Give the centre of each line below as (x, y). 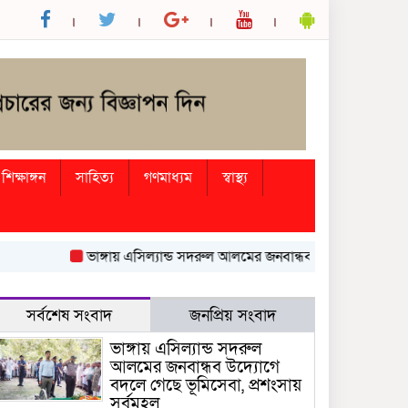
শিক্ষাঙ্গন (24, 177)
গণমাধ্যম (168, 177)
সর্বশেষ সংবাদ (69, 315)
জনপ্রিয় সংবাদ (233, 315)
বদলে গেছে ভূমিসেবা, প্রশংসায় (206, 385)
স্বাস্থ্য (235, 177)
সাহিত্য (95, 177)
